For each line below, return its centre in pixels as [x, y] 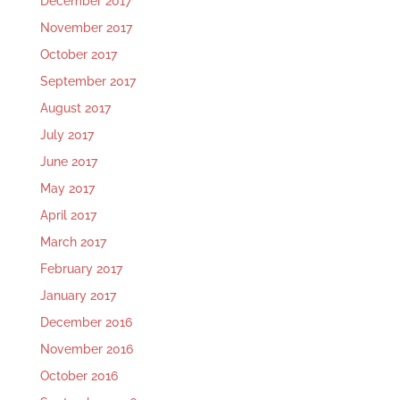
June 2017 [68, 162]
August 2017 [75, 108]
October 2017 [78, 55]
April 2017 [68, 216]
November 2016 [86, 350]
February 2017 [81, 269]
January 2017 [78, 296]
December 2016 [86, 323]
